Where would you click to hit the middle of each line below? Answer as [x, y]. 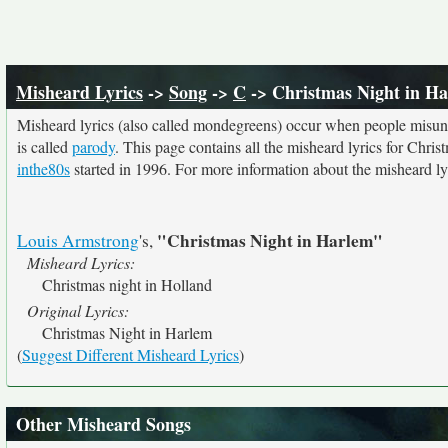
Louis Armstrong [78, 240]
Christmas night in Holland [127, 284]
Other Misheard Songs [103, 424]
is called [44, 146]
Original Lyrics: [78, 310]
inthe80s [43, 168]
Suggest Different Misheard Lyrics [130, 354]
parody [93, 146]
